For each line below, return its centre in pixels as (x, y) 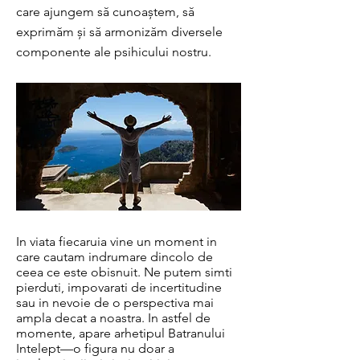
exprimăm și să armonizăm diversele (119, 32)
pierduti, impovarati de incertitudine (119, 287)
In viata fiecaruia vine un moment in (117, 241)
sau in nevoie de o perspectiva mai (115, 303)
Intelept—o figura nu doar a (95, 348)
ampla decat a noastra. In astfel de (113, 318)
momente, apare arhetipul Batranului (121, 333)
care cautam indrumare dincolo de (115, 257)
